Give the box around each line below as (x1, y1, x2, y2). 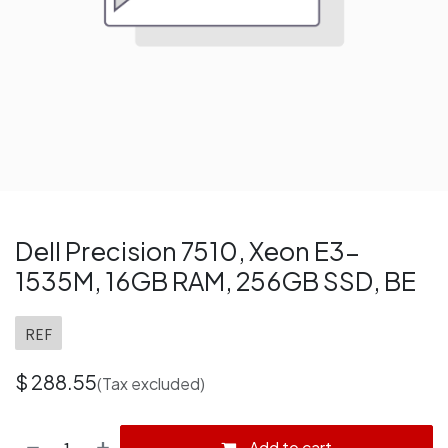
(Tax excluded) (97, 373, 205, 394)
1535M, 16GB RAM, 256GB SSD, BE (15, 265, 416, 297)
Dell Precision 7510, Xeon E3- (15, 235, 360, 267)
